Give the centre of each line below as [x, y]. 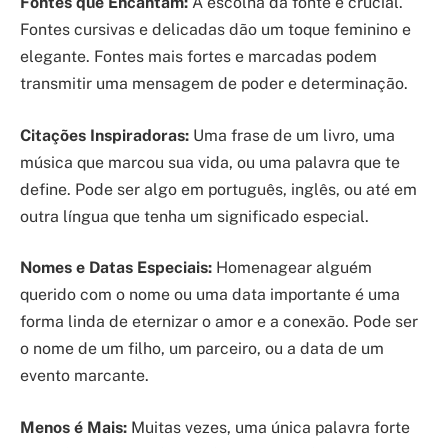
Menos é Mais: [73, 427]
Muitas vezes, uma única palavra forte [268, 427]
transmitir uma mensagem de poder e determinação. [214, 84]
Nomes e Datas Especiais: [116, 268]
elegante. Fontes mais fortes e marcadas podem [198, 57]
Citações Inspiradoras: [104, 135]
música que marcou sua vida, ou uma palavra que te [210, 162]
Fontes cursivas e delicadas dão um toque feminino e [215, 30]
